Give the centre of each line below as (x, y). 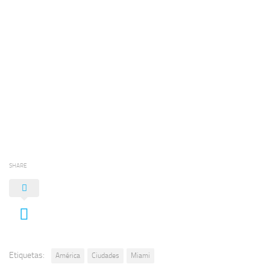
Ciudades (105, 255)
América (68, 255)
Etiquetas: (27, 255)
